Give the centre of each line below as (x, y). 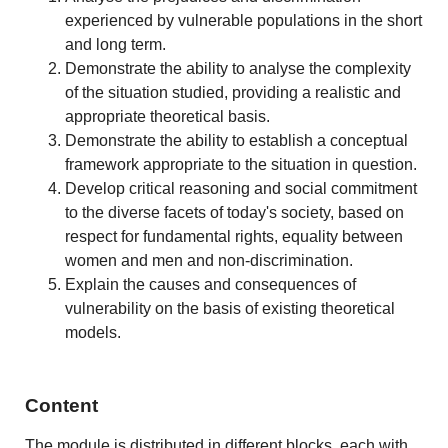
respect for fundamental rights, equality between (234, 236)
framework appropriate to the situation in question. (241, 164)
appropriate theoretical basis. (168, 116)
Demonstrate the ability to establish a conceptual (237, 140)
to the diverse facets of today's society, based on (235, 212)
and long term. (116, 44)
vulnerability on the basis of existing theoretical (230, 308)
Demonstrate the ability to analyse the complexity (238, 68)
